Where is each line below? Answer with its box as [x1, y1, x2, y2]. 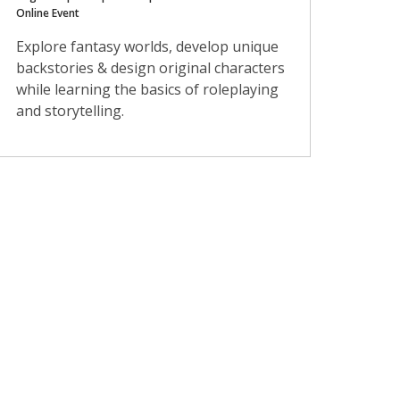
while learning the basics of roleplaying [16, 79, 279, 100]
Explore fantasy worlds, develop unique [16, 37, 279, 57]
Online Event [16, 5, 80, 21]
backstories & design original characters [16, 58, 286, 79]
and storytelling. [16, 101, 125, 121]
